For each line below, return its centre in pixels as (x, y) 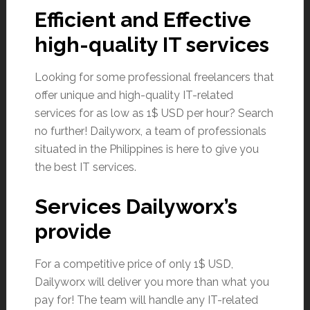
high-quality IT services (152, 44)
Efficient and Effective (143, 19)
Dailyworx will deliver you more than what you (152, 282)
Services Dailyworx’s (136, 206)
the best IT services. (85, 167)
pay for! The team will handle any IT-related (146, 300)
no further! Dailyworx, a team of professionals (150, 131)
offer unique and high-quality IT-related (134, 95)
